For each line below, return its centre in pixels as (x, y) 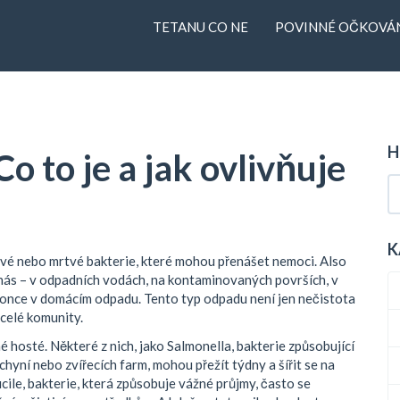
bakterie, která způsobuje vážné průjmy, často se (169, 383)
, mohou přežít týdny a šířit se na (241, 364)
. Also (330, 261)
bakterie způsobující (296, 345)
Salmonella (199, 345)
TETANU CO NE (200, 26)
